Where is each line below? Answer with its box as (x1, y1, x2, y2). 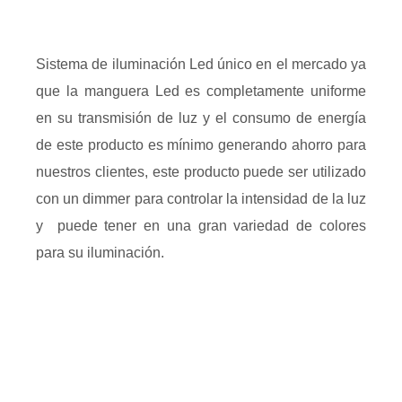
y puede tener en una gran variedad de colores (36, 218, 366, 233)
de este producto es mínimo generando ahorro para (36, 137, 366, 153)
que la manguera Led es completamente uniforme (36, 83, 366, 99)
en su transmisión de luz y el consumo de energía (36, 110, 366, 126)
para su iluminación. (36, 245, 164, 260)
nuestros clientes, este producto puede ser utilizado (36, 164, 366, 179)
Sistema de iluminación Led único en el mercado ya (36, 57, 366, 72)
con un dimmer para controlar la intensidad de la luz (36, 191, 366, 206)
